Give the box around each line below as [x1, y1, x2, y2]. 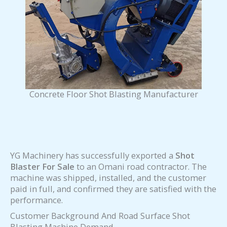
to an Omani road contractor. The [74, 161, 207, 173]
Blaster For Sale [10, 161, 74, 173]
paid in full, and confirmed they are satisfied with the [10, 183, 216, 195]
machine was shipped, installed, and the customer [10, 172, 206, 184]
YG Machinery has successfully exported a [10, 149, 175, 162]
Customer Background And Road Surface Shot [10, 209, 190, 221]
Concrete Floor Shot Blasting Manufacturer [29, 88, 198, 100]
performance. [10, 194, 63, 206]
